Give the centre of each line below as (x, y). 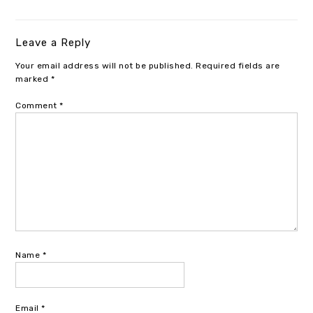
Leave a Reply (53, 43)
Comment (38, 106)
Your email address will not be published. (104, 66)
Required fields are (238, 66)
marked (33, 79)
